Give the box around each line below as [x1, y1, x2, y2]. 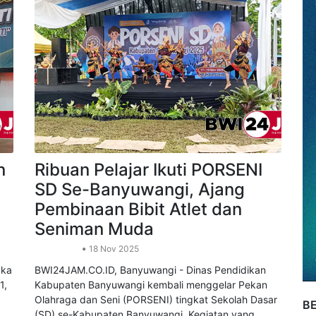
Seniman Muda [35, 261, 154, 282]
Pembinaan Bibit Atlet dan [35, 241, 242, 262]
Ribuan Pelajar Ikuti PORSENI [35, 202, 262, 223]
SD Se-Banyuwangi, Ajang [35, 221, 245, 243]
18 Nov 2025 [87, 286, 139, 297]
